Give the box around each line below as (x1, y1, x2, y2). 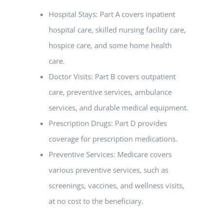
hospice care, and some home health (49, 40, 172, 50)
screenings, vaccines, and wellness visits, (49, 181, 184, 190)
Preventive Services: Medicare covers (49, 149, 172, 159)
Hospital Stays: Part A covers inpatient (49, 9, 175, 19)
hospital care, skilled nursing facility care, (49, 25, 186, 35)
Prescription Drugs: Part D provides (49, 118, 167, 128)
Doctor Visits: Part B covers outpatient (49, 72, 176, 81)
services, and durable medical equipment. (49, 103, 188, 112)
